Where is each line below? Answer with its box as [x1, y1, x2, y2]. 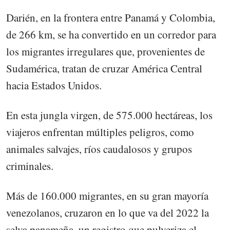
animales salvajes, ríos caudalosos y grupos [6, 141, 192, 156]
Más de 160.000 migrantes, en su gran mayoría [6, 188, 208, 203]
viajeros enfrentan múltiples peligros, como [6, 124, 194, 139]
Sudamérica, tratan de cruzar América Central [6, 61, 202, 75]
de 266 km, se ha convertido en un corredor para [6, 27, 216, 42]
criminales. [6, 158, 53, 173]
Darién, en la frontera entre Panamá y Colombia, [6, 10, 215, 25]
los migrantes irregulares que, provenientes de [6, 44, 205, 59]
